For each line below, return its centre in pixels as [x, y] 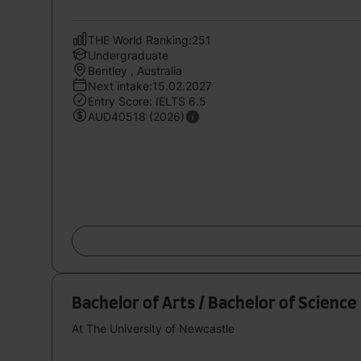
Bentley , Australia [135, 70]
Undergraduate [128, 55]
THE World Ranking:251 [149, 39]
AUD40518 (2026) [136, 116]
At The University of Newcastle [153, 328]
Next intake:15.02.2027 [150, 85]
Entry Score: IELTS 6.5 [147, 101]
